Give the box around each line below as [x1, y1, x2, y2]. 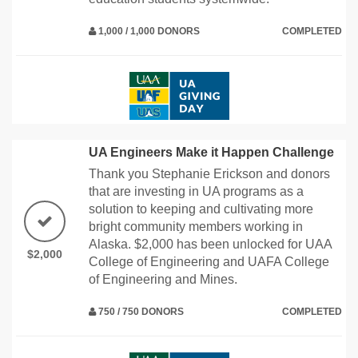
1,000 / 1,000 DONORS [96, 25, 200, 37]
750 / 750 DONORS [96, 305, 184, 317]
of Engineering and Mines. [89, 272, 237, 286]
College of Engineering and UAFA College [89, 254, 329, 268]
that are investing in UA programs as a [89, 184, 304, 198]
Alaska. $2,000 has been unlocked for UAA [89, 237, 332, 251]
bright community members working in [89, 219, 303, 233]
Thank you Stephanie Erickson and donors [89, 166, 330, 181]
